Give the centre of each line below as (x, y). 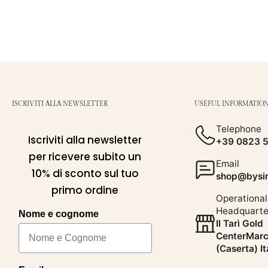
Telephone (238, 129)
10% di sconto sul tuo (85, 174)
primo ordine (85, 191)
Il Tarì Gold (239, 224)
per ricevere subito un (85, 157)
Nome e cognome (59, 214)
